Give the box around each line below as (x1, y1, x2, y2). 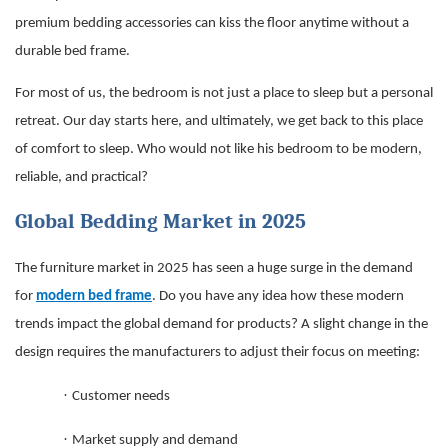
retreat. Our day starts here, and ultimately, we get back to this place (15, 114, 423, 130)
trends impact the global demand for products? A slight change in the (15, 317, 428, 333)
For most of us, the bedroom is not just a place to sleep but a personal (15, 86, 433, 102)
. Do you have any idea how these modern (152, 289, 404, 305)
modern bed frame (36, 289, 152, 305)
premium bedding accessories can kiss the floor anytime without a (15, 16, 409, 32)
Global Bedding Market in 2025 (15, 209, 306, 234)
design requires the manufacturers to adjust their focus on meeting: (15, 345, 420, 361)
